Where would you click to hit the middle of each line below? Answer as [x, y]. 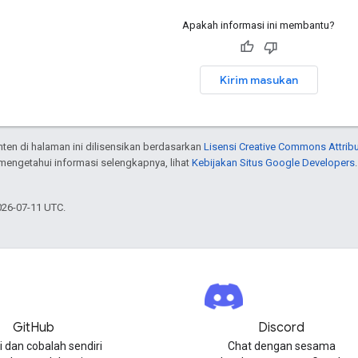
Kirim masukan [259, 80]
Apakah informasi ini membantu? [259, 25]
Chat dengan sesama [281, 346]
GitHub [33, 328]
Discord [282, 328]
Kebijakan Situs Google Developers [273, 162]
